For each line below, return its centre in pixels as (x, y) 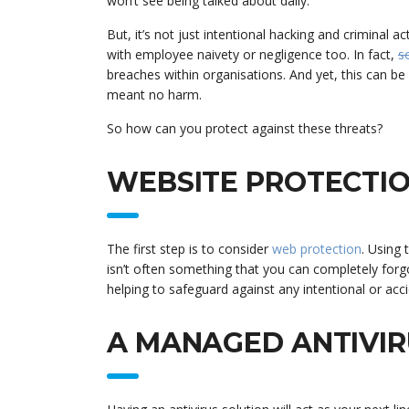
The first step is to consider (189, 248)
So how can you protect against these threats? (245, 128)
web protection (317, 248)
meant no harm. (154, 94)
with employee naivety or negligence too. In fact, (252, 54)
